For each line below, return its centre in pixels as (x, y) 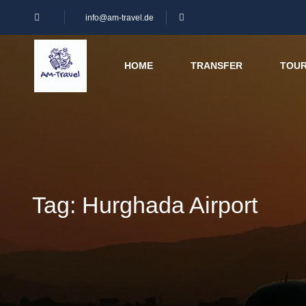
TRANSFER (216, 66)
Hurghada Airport (170, 205)
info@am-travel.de (120, 18)
